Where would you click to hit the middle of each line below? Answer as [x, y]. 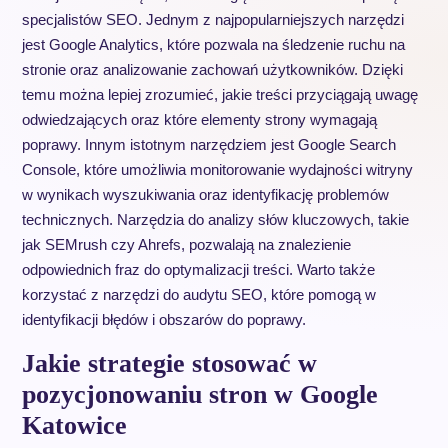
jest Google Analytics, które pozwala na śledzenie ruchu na [213, 44]
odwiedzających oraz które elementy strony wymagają [199, 119]
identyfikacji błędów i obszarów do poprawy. [163, 319]
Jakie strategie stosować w [169, 363]
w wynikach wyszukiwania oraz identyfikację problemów [205, 194]
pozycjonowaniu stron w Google [199, 394]
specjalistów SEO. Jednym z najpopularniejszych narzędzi [212, 19]
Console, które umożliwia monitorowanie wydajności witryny [217, 169]
